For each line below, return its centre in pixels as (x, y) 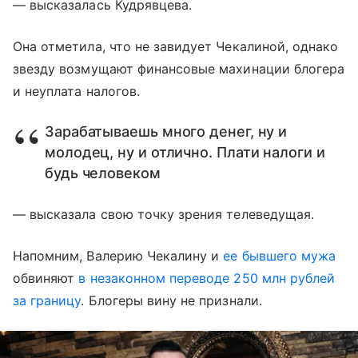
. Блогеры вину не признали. (173, 300)
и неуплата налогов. (76, 91)
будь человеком (103, 173)
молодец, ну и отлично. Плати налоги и (185, 152)
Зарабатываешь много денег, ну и (166, 131)
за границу (47, 300)
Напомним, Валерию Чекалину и (118, 255)
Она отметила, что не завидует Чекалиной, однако (176, 46)
